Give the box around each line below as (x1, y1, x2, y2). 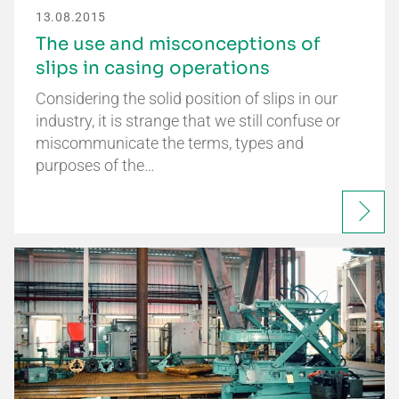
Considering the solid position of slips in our (36, 88, 338, 108)
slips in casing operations (36, 56, 270, 79)
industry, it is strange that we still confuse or (36, 110, 340, 130)
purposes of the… (36, 155, 155, 175)
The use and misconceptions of (36, 32, 321, 55)
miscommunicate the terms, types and (36, 133, 304, 152)
